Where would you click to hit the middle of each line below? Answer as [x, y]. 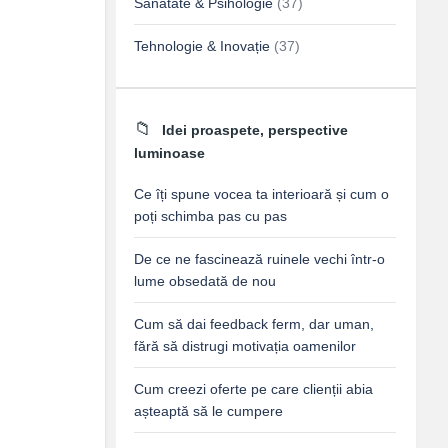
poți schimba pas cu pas [210, 216]
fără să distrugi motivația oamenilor [245, 346]
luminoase [169, 153]
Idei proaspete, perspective [255, 130]
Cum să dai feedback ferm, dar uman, [254, 324]
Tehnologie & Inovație [202, 46]
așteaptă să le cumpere [208, 411]
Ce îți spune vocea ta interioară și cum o [261, 194]
